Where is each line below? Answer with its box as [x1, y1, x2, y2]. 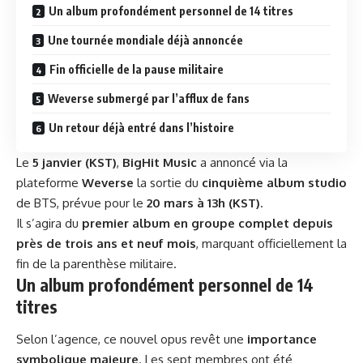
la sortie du [134, 175, 202, 191]
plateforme [16, 175, 82, 191]
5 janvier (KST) [32, 155, 117, 171]
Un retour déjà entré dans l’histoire [49, 121, 234, 135]
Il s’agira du [16, 216, 82, 232]
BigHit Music [122, 155, 197, 171]
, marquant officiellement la [196, 236, 347, 252]
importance [247, 331, 317, 347]
